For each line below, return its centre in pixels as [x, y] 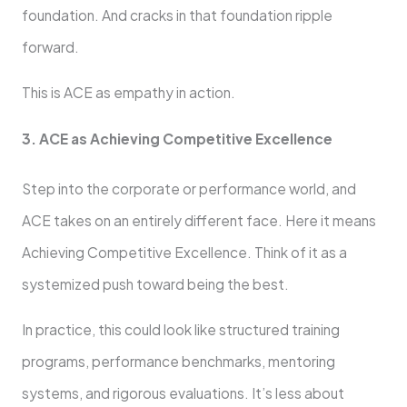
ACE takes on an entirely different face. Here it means [199, 220]
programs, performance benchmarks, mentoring [178, 362]
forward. [50, 46]
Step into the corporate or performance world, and [189, 188]
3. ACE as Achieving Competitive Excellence [177, 138]
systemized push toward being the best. [155, 283]
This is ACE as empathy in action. [128, 93]
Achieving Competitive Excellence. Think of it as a [184, 252]
